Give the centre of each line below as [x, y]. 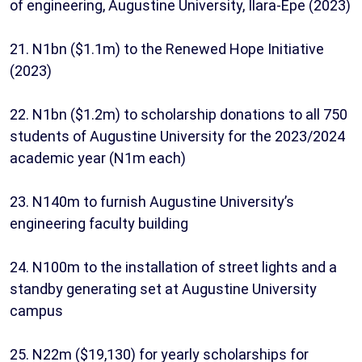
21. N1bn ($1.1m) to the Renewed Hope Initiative [167, 49]
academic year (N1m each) [98, 158]
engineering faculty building [99, 224]
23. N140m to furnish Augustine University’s [152, 202]
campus [36, 311]
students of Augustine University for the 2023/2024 [177, 137]
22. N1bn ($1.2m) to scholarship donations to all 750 [179, 115]
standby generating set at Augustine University [163, 289]
